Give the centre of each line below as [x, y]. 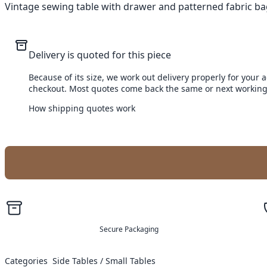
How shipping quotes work [82, 108]
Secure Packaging [129, 229]
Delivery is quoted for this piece [100, 55]
